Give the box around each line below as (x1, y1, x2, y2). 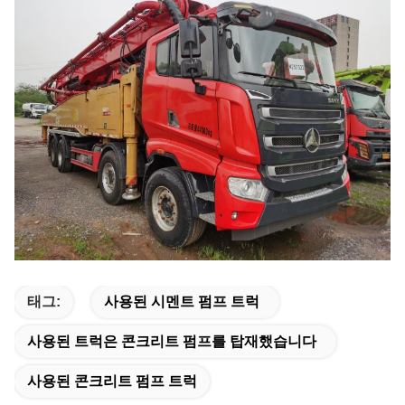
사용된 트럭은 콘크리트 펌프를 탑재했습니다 (27, 333, 316, 349)
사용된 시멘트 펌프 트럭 (104, 293, 259, 309)
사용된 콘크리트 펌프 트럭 (27, 372, 197, 389)
